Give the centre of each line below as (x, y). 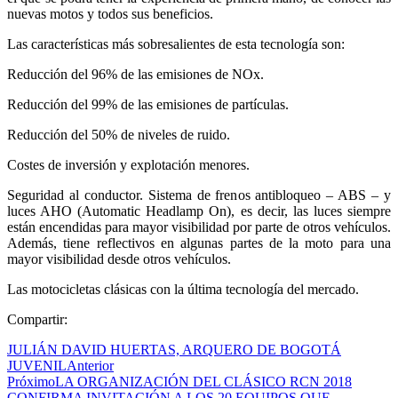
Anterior (90, 365)
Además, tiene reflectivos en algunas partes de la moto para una (199, 243)
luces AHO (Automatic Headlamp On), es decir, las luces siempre (199, 211)
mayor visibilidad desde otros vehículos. (119, 259)
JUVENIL (37, 365)
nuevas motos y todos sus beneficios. (110, 13)
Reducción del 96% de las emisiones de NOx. (135, 74)
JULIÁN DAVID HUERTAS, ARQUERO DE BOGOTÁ (174, 349)
